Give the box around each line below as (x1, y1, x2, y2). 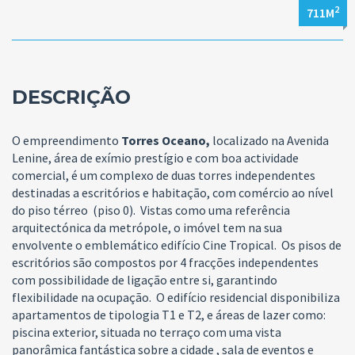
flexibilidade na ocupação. (12, 289, 154, 305)
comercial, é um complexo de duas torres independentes (12, 167, 315, 183)
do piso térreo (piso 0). (12, 202, 138, 218)
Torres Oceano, (121, 132, 210, 148)
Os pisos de (281, 237, 342, 253)
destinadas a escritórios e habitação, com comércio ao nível (12, 185, 334, 200)
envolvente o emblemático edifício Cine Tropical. (12, 237, 279, 253)
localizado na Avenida (210, 132, 329, 148)
